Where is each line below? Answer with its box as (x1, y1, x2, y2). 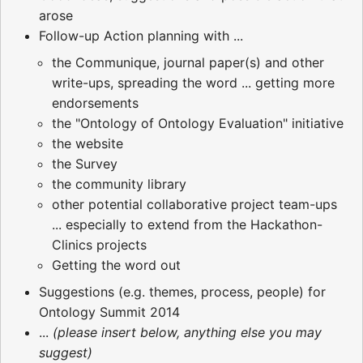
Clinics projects (52, 236, 147, 253)
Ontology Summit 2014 (39, 303, 180, 320)
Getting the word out (52, 256, 181, 273)
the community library (52, 175, 186, 192)
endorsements (52, 94, 139, 111)
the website (52, 135, 123, 152)
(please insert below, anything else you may (53, 323, 322, 340)
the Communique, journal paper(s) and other (52, 53, 324, 70)
